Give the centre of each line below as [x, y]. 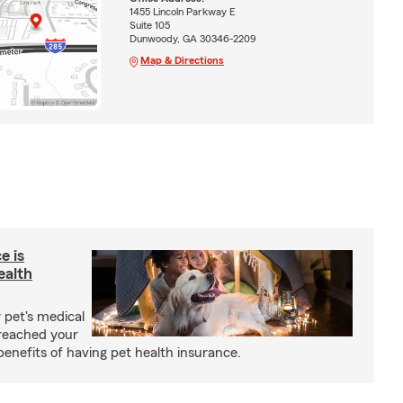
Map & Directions [182, 61]
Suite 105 [149, 26]
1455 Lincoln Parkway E [182, 12]
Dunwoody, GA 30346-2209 [193, 39]
